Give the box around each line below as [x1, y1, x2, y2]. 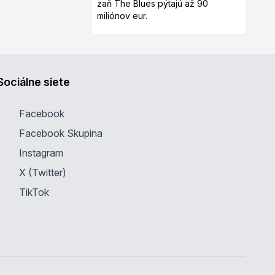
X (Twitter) [18, 166, 66, 179]
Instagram [18, 147, 63, 159]
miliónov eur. [97, 10, 148, 21]
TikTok [18, 186, 49, 198]
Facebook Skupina [18, 127, 103, 139]
